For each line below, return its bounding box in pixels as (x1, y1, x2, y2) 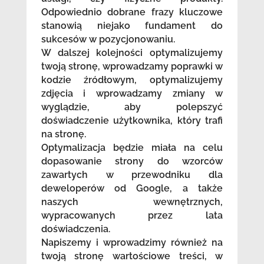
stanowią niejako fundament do (41, 20, 223, 32)
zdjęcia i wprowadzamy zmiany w (41, 88, 223, 100)
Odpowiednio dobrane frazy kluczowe (41, 6, 223, 18)
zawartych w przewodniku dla (41, 169, 223, 181)
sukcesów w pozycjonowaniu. (41, 34, 175, 45)
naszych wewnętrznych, (41, 196, 223, 208)
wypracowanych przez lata (41, 210, 223, 222)
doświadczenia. (41, 223, 110, 235)
